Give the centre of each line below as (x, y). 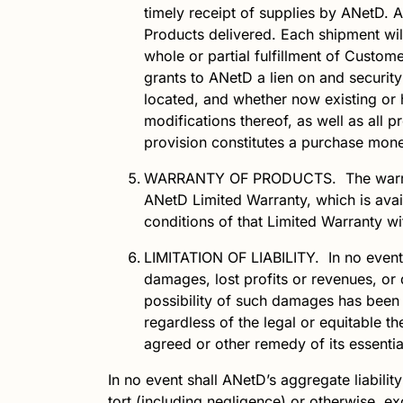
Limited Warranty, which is (282, 200)
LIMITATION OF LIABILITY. (236, 258)
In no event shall (165, 380)
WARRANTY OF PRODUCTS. (245, 179)
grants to (176, 78)
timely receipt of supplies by (242, 13)
